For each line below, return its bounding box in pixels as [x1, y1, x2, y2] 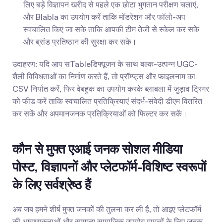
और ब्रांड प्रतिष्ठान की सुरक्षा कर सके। [23, 37, 137, 47]
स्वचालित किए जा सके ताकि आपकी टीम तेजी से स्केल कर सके [23, 24, 199, 34]
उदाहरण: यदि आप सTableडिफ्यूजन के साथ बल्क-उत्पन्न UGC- [12, 59, 198, 69]
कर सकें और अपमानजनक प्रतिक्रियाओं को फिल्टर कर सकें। [12, 109, 187, 118]
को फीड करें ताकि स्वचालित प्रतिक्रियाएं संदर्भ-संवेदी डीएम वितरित [12, 96, 202, 106]
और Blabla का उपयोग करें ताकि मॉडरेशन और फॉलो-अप [23, 12, 185, 22]
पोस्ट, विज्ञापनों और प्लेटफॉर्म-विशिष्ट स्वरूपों [12, 159, 206, 174]
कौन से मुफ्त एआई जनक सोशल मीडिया [12, 141, 182, 157]
